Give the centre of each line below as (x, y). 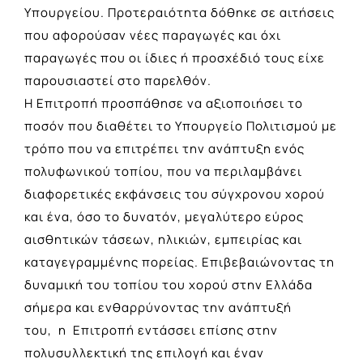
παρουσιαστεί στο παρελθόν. (118, 80)
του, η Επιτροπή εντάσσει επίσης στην (151, 330)
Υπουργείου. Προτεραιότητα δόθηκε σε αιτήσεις (179, 12)
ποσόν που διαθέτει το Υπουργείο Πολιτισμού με (181, 126)
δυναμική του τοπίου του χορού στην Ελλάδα (169, 284)
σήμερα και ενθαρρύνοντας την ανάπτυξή (158, 307)
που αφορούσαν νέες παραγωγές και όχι (153, 35)
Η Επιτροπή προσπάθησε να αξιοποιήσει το (164, 103)
